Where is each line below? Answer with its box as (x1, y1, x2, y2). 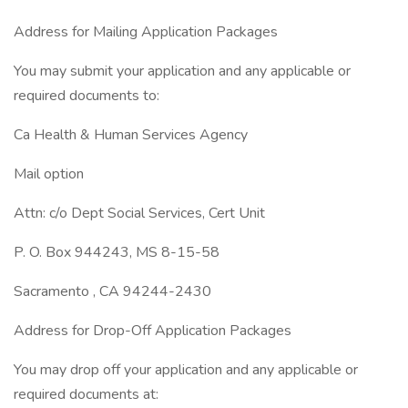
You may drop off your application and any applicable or (14, 360, 358, 380)
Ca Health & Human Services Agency (14, 125, 248, 145)
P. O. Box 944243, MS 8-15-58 (14, 242, 219, 262)
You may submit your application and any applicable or (14, 61, 351, 81)
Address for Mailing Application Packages (14, 22, 278, 42)
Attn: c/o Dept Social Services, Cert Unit (14, 203, 265, 223)
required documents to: (14, 86, 159, 106)
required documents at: (14, 384, 158, 404)
